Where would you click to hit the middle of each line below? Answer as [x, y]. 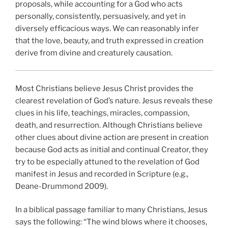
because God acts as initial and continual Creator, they [112, 149]
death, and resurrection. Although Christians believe [109, 125]
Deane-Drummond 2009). [62, 186]
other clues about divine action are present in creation [112, 137]
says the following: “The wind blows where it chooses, [111, 222]
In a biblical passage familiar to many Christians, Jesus [111, 210]
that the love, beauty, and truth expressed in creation [109, 40]
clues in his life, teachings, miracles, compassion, [102, 113]
